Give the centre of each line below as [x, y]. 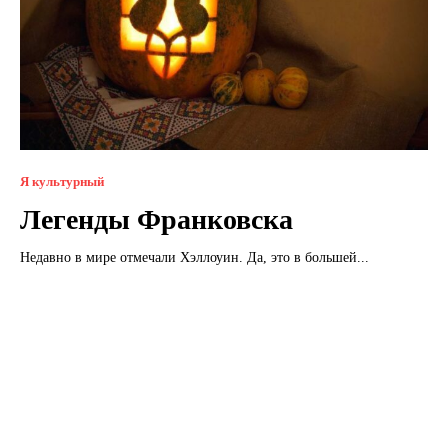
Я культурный [62, 181]
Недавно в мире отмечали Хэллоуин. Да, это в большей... [194, 257]
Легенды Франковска [156, 219]
